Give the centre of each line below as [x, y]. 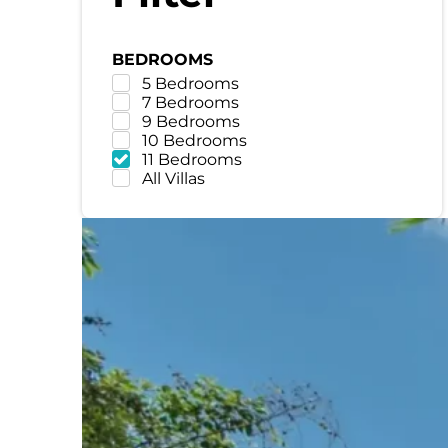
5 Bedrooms [191, 83]
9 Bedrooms [191, 121]
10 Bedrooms [195, 140]
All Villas [174, 178]
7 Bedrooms [191, 102]
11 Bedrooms [192, 159]
